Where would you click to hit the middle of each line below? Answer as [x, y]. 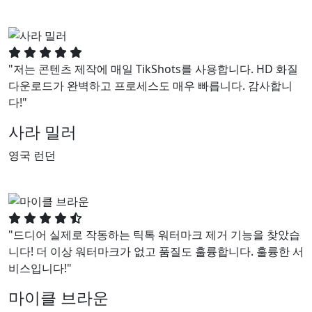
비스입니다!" [40, 268]
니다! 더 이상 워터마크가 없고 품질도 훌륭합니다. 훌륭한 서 [156, 252]
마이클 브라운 [58, 298]
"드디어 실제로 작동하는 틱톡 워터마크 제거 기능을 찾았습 [154, 235]
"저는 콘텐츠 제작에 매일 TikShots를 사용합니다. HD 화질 [153, 69]
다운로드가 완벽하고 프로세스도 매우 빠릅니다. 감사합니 [150, 86]
